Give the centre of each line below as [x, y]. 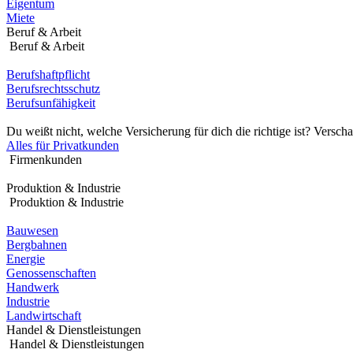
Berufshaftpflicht [48, 74]
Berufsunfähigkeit [51, 103]
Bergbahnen [37, 245]
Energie [26, 259]
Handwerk [33, 287]
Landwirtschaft [44, 316]
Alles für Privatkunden [63, 145]
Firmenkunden [44, 160]
